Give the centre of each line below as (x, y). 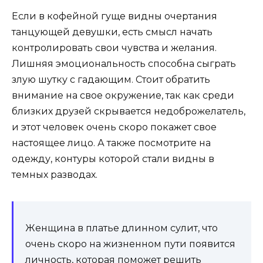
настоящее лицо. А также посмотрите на (111, 143)
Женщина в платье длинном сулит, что (122, 228)
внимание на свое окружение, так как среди (123, 95)
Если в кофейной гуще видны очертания (114, 16)
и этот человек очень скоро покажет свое (114, 127)
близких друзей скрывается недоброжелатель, (129, 111)
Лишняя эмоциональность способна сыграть (124, 63)
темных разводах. (55, 174)
